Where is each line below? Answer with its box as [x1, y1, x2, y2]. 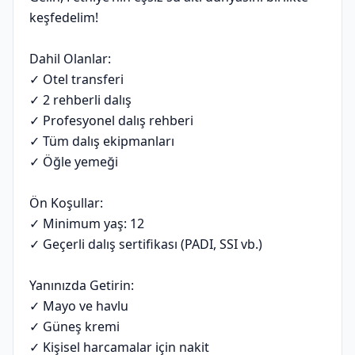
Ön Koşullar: [29, 194, 103, 212]
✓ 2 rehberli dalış [29, 91, 132, 109]
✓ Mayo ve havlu [29, 297, 128, 315]
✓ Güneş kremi [29, 318, 120, 335]
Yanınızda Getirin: [29, 277, 134, 294]
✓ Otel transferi [29, 71, 124, 88]
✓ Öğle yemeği [29, 153, 118, 170]
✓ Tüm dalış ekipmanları [29, 132, 174, 150]
